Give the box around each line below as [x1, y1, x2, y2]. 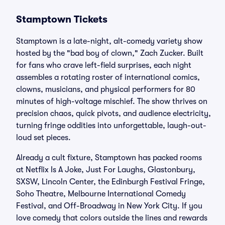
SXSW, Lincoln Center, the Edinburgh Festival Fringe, [16, 177, 205, 186]
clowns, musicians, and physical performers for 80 [16, 85, 195, 94]
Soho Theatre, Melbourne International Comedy [16, 189, 186, 198]
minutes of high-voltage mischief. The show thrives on [16, 97, 207, 106]
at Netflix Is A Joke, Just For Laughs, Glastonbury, [16, 165, 195, 174]
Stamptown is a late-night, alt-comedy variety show [16, 37, 202, 46]
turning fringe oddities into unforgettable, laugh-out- [16, 121, 206, 130]
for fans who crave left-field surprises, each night [16, 61, 191, 70]
